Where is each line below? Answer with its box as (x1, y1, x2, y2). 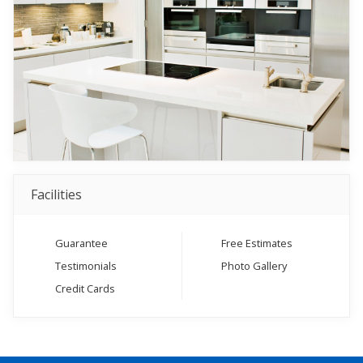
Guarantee (54, 235, 108, 250)
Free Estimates (220, 235, 293, 250)
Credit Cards (54, 280, 115, 296)
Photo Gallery (220, 258, 287, 273)
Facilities (30, 185, 82, 203)
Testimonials (54, 258, 117, 273)
